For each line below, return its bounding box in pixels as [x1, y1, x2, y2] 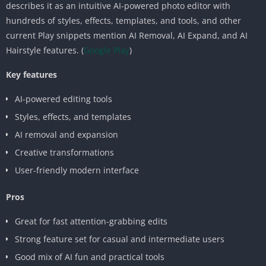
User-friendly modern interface [15, 164, 139, 176]
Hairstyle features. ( [6, 44, 84, 56]
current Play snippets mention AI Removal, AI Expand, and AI [6, 29, 248, 41]
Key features [6, 68, 57, 80]
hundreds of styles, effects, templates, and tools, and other [6, 14, 241, 26]
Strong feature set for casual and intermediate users [15, 233, 224, 245]
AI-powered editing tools [15, 93, 112, 104]
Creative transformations [15, 146, 114, 158]
